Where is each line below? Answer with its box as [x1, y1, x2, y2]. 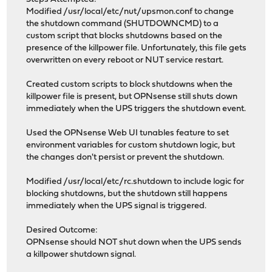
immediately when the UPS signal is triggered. [26, 202, 207, 211]
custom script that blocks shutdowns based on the [26, 32, 223, 41]
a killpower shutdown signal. [26, 250, 137, 260]
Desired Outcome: [26, 226, 98, 236]
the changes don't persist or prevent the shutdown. [26, 153, 225, 163]
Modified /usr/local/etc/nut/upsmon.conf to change [26, 7, 234, 17]
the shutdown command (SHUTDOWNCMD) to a [26, 19, 219, 29]
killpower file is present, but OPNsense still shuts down [26, 92, 238, 102]
